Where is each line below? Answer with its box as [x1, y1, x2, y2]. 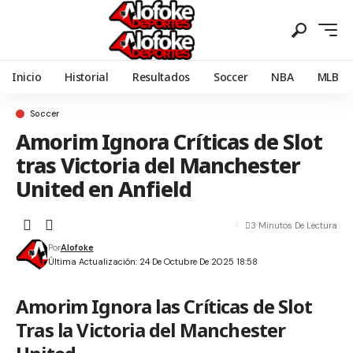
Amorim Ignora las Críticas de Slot [16, 293, 313, 319]
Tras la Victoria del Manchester [16, 317, 286, 343]
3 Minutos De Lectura [251, 220, 337, 231]
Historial [65, 69, 109, 84]
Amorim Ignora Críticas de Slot [16, 127, 322, 156]
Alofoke [60, 242, 94, 253]
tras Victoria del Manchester [16, 150, 300, 180]
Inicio [12, 69, 42, 84]
